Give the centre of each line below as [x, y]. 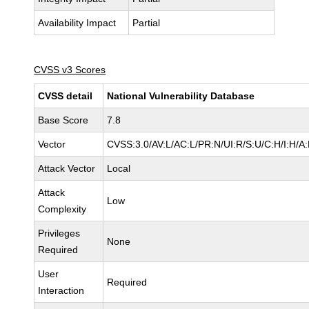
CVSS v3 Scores [70, 70]
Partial [147, 23]
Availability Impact [77, 23]
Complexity [62, 209]
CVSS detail [66, 96]
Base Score [63, 120]
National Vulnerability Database [181, 96]
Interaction [61, 290]
